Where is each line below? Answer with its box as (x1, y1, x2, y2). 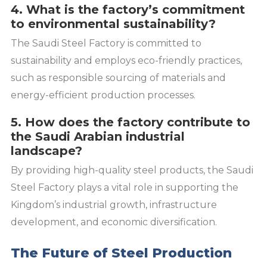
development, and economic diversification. (11, 216, 217, 228)
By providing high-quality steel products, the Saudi (11, 164, 253, 176)
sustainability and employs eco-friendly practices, (11, 55, 242, 67)
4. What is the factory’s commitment (11, 2, 245, 17)
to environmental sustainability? (11, 17, 216, 32)
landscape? (11, 144, 82, 159)
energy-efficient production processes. (11, 89, 195, 101)
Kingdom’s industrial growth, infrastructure (11, 199, 217, 211)
